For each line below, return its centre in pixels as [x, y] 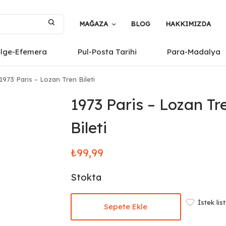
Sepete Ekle [126, 207]
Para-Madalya [194, 52]
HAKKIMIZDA [188, 24]
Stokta [86, 177]
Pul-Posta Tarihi [107, 52]
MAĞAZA [94, 24]
